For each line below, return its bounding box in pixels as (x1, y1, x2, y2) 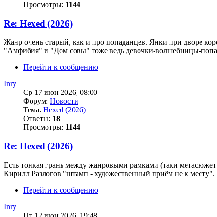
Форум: (23, 97, 50, 106)
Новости (50, 97, 78, 106)
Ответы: (23, 114, 52, 123)
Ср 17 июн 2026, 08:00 (23, 88, 97, 97)
